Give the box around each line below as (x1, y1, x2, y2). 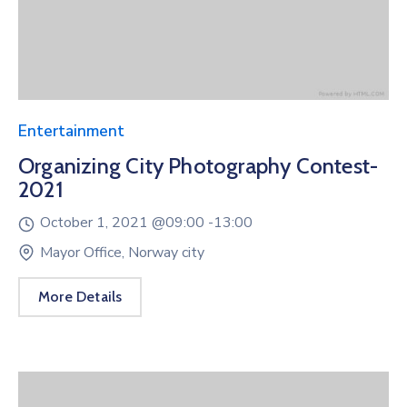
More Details (38, 287, 123, 305)
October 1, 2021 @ (40, 213, 165, 233)
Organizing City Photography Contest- (18, 153, 379, 180)
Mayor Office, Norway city (40, 242, 204, 263)
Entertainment (18, 121, 124, 143)
